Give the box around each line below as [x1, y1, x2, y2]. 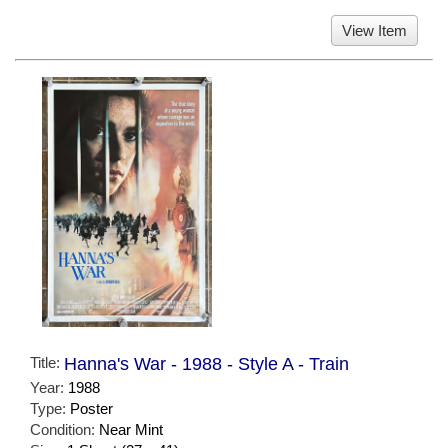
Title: [30, 354, 64, 372]
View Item [342, 21, 407, 39]
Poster [70, 400, 113, 418]
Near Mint [99, 421, 163, 439]
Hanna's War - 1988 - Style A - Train [64, 354, 349, 375]
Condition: [30, 421, 99, 439]
